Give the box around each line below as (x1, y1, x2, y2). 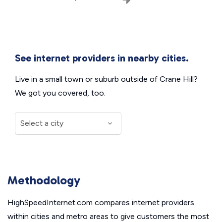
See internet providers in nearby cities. (15, 52, 189, 64)
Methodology (7, 172, 80, 187)
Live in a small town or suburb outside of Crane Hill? (15, 74, 198, 84)
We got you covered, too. (15, 88, 106, 98)
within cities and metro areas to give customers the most (7, 211, 209, 221)
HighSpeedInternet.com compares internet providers (7, 197, 194, 207)
